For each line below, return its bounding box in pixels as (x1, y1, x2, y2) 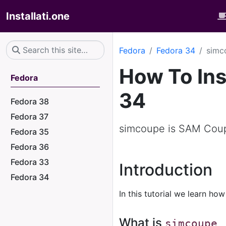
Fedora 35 (11, 127, 49, 137)
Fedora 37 (11, 111, 48, 122)
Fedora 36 (11, 142, 49, 152)
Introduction (119, 160, 212, 180)
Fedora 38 (11, 96, 49, 106)
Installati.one (6, 10, 70, 22)
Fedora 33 (11, 157, 49, 167)
